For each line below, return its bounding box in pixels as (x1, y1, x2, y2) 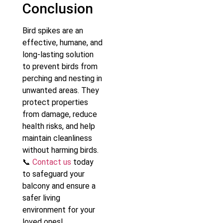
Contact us (32, 157, 71, 167)
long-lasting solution (22, 49, 94, 59)
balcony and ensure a (22, 181, 96, 191)
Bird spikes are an (22, 25, 83, 35)
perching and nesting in (22, 73, 102, 83)
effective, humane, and (22, 37, 103, 47)
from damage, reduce (22, 109, 97, 119)
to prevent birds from (22, 61, 98, 71)
